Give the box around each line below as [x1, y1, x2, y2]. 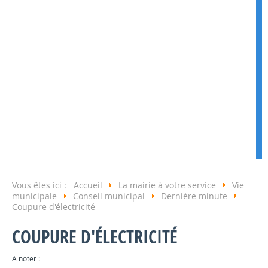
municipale [12, 190, 59, 202]
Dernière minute [161, 190, 230, 202]
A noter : [12, 254, 40, 263]
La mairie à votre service [118, 179, 218, 191]
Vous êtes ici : [12, 179, 74, 191]
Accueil [74, 179, 105, 191]
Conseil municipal [73, 190, 147, 202]
